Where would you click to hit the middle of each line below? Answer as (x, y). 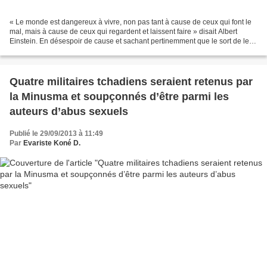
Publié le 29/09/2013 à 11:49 (56, 134)
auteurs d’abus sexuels (69, 112)
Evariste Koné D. (52, 143)
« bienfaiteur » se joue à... (51, 51)
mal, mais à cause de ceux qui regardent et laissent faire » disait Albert (123, 32)
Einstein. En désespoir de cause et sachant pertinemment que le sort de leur (133, 41)
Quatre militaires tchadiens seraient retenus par (131, 82)
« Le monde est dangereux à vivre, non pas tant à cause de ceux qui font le (131, 22)
